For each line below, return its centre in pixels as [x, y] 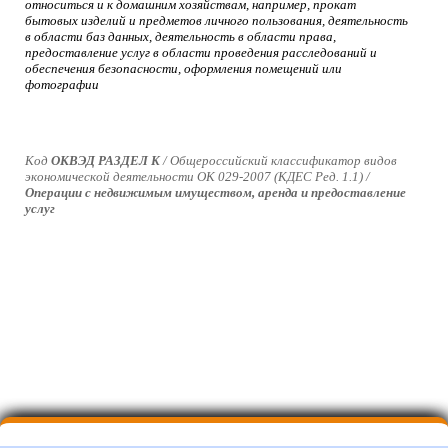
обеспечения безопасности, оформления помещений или [183, 68]
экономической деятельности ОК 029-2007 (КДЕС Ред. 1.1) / [197, 176]
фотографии [62, 84]
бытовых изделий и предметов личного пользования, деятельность [216, 20]
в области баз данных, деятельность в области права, [180, 36]
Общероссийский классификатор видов [283, 160]
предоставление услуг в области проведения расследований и [201, 52]
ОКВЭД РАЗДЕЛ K [105, 160]
